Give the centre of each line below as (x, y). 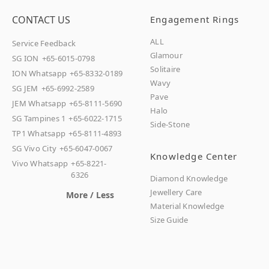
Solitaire (165, 69)
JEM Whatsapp (39, 103)
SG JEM (25, 88)
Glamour (166, 55)
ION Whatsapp (40, 73)
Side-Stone (170, 124)
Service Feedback (44, 43)
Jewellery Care (176, 192)
